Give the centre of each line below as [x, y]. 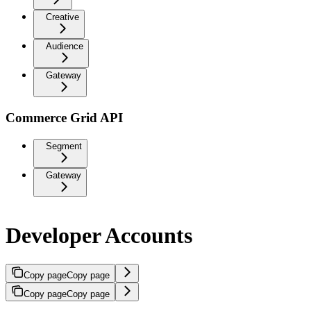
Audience [65, 47]
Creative [62, 17]
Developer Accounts [99, 236]
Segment [64, 146]
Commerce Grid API [64, 117]
